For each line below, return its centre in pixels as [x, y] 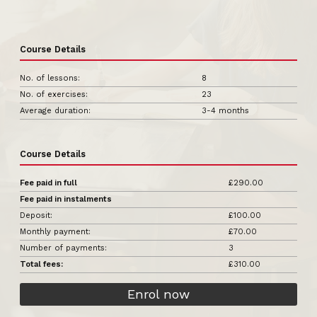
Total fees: [41, 264]
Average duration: [55, 110]
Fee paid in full [48, 183]
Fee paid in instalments [66, 199]
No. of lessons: [50, 78]
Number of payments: [63, 248]
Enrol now [158, 294]
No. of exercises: [54, 94]
